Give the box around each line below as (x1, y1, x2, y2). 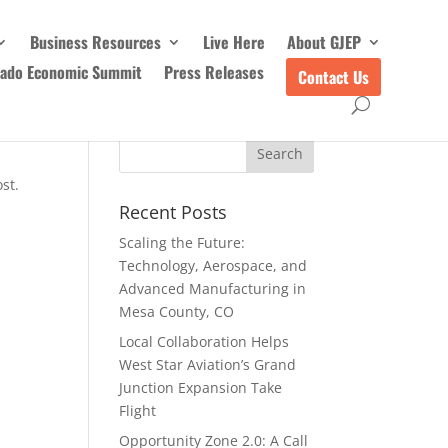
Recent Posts (119, 200, 228, 224)
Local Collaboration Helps (119, 332, 290, 351)
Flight (119, 401, 157, 420)
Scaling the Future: (119, 233, 246, 252)
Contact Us (297, 65, 369, 90)
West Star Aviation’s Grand (119, 355, 297, 374)
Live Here (202, 29, 265, 54)
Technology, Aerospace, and (119, 256, 308, 275)
